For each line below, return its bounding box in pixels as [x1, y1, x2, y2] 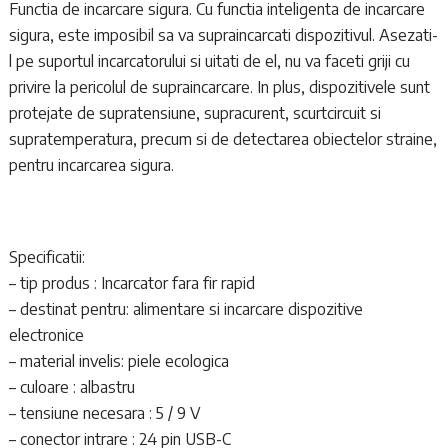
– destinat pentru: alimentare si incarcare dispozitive [8, 298, 363, 319]
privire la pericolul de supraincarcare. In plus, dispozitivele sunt [8, 76, 430, 97]
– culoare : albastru [8, 376, 135, 397]
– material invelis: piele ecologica [8, 350, 229, 371]
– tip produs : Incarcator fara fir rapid [8, 272, 255, 293]
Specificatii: [8, 246, 85, 267]
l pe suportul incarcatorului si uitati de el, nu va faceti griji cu [8, 50, 410, 71]
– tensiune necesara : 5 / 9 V [8, 402, 201, 423]
